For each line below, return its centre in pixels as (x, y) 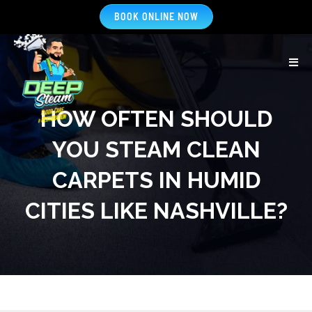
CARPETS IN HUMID (156, 180)
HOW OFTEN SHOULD (156, 119)
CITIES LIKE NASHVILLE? (156, 211)
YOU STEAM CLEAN (156, 149)
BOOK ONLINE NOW (156, 16)
